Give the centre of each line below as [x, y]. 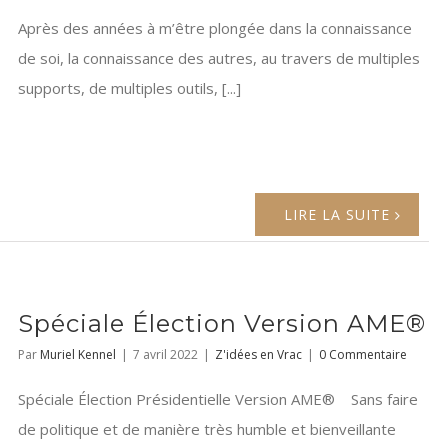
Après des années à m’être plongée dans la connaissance [215, 28]
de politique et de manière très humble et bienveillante [207, 429]
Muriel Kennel [78, 355]
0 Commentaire [363, 355]
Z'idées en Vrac [258, 355]
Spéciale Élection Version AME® [222, 324]
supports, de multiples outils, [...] [129, 88]
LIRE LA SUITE [337, 215]
